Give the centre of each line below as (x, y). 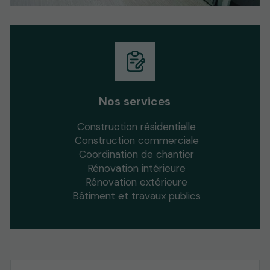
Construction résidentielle (137, 126)
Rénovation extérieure (137, 182)
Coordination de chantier (137, 154)
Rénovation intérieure (137, 168)
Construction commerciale (137, 140)
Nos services (135, 101)
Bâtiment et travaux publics (137, 196)
